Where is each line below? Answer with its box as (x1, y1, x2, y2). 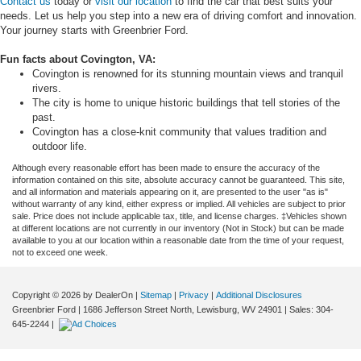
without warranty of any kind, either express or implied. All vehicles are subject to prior (12, 199, 346, 210)
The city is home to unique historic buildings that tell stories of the (32, 97, 340, 110)
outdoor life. (32, 140, 87, 153)
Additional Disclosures (216, 290, 302, 301)
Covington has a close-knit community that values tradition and (32, 126, 326, 139)
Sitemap (140, 290, 172, 301)
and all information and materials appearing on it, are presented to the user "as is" (12, 187, 328, 197)
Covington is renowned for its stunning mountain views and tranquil (32, 68, 343, 81)
